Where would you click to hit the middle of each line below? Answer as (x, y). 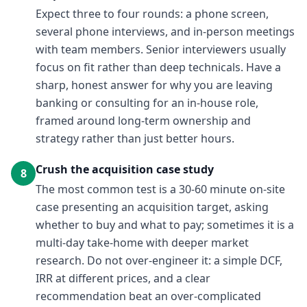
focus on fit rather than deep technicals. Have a (158, 67)
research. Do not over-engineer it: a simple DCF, (159, 260)
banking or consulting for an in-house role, (147, 103)
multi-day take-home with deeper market (142, 243)
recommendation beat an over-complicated (148, 296)
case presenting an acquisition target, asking (152, 207)
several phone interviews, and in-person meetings (165, 32)
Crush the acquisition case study (125, 169)
